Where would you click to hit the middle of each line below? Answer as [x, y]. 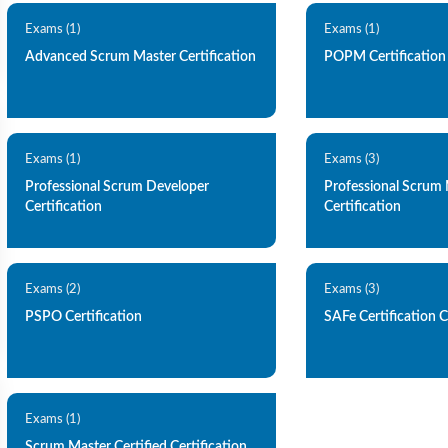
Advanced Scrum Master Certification [141, 57]
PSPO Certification [84, 317]
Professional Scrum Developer [117, 187]
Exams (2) [53, 289]
